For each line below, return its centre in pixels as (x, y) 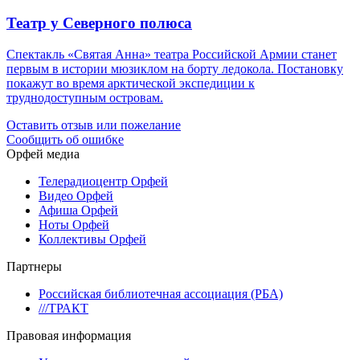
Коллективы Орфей (92, 239)
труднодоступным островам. (85, 97)
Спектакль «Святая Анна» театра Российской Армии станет (172, 54)
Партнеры (34, 266)
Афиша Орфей (78, 210)
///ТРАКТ (63, 308)
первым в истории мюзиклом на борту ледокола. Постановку (175, 68)
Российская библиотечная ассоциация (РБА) (161, 293)
